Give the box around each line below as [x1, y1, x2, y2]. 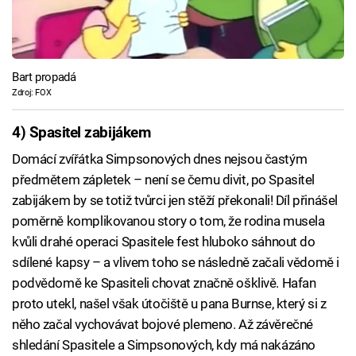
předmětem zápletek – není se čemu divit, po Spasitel [12, 172, 315, 188]
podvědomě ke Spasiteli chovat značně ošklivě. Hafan [12, 275, 316, 292]
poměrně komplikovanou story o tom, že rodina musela [12, 213, 325, 230]
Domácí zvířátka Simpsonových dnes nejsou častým [12, 151, 308, 168]
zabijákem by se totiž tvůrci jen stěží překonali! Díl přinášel [12, 192, 338, 209]
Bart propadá [12, 69, 76, 84]
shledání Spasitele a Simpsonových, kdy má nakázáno [12, 337, 315, 354]
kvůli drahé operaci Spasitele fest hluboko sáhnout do [12, 234, 315, 250]
